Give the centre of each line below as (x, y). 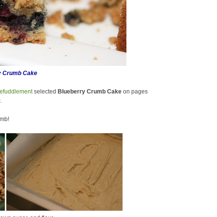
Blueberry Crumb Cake (90, 92)
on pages (135, 92)
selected (45, 92)
